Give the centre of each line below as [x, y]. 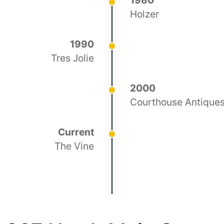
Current [76, 132]
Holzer [145, 14]
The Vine [74, 146]
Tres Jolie [72, 58]
